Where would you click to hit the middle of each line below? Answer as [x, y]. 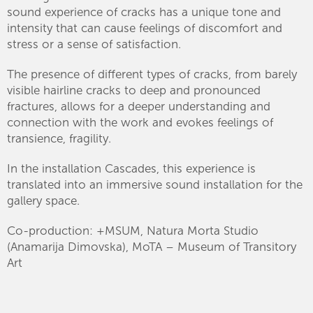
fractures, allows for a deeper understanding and [139, 106]
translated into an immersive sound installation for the [155, 184]
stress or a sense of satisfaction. [94, 44]
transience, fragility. [59, 138]
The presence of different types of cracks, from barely [152, 74]
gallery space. [43, 200]
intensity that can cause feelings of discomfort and [145, 28]
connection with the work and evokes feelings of [140, 122]
